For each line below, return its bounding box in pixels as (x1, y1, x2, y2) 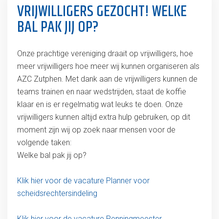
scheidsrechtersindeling (17, 189, 97, 198)
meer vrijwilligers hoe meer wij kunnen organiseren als (17, 62, 199, 71)
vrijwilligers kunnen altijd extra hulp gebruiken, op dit (17, 112, 190, 122)
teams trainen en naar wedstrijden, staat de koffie (17, 87, 186, 96)
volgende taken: (17, 138, 73, 147)
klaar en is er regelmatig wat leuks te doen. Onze (17, 100, 183, 109)
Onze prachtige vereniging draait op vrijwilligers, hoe (17, 49, 193, 58)
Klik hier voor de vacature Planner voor (17, 176, 150, 185)
